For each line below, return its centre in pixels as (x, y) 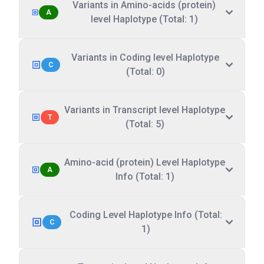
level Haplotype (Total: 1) (144, 19)
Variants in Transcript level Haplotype (145, 110)
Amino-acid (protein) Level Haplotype (145, 162)
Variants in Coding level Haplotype (145, 57)
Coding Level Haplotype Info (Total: (146, 215)
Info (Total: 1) (145, 176)
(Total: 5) (145, 124)
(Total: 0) (145, 72)
